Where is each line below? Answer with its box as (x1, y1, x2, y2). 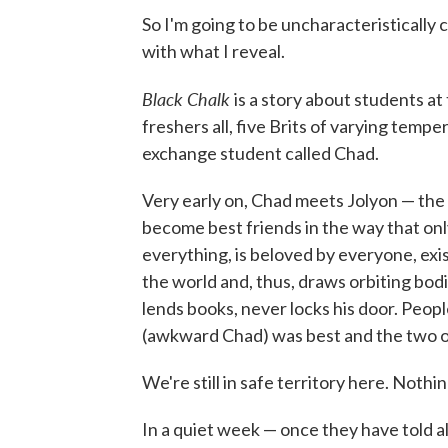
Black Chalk (142, 86, 234, 111)
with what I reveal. (142, 40, 285, 62)
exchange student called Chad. (142, 142, 379, 164)
